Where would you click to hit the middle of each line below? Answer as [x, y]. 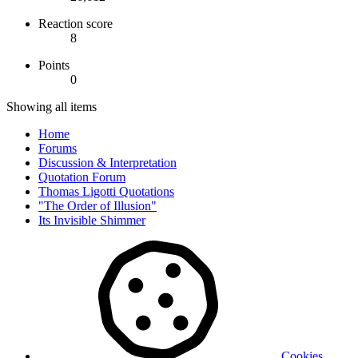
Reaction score [76, 23]
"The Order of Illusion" [97, 205]
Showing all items [52, 106]
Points [54, 65]
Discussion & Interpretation [107, 162]
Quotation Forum [82, 177]
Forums [58, 148]
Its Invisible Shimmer [92, 220]
